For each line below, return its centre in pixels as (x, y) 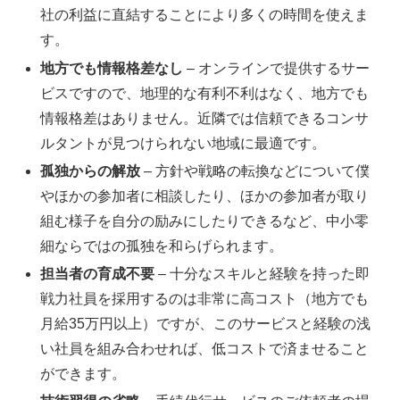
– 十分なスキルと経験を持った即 (262, 273)
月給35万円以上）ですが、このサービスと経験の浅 (206, 323)
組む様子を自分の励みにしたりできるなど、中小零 (205, 221)
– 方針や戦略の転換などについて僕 (255, 171)
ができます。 (83, 373)
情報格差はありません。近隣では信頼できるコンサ (205, 118)
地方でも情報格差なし (112, 68)
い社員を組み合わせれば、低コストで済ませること (205, 348)
